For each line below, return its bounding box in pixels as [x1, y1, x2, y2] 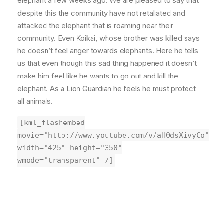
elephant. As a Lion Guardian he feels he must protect [17, 84, 196, 93]
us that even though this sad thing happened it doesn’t [17, 59, 197, 68]
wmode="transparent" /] [17, 156, 113, 165]
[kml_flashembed [19, 118, 85, 127]
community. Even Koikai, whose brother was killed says [17, 33, 200, 43]
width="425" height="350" [17, 143, 122, 152]
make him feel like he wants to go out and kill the [17, 71, 178, 80]
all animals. [17, 96, 53, 106]
